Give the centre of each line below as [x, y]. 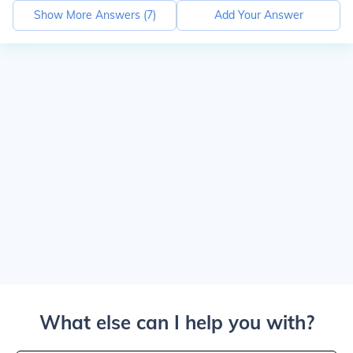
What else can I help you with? [176, 322]
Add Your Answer [258, 15]
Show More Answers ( [90, 15]
